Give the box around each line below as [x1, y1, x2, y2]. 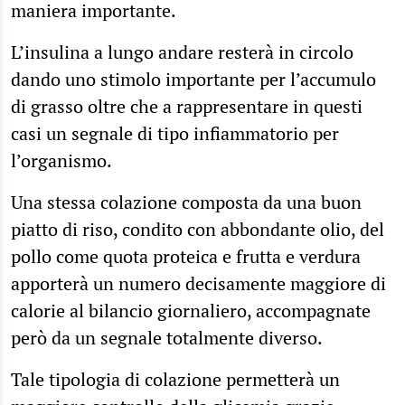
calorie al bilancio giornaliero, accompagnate [11, 298, 371, 324]
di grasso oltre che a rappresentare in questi [11, 94, 363, 119]
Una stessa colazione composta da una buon [11, 190, 362, 215]
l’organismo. [11, 148, 112, 174]
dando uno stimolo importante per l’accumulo [11, 67, 376, 92]
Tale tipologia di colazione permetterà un [11, 367, 340, 392]
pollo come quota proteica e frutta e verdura [11, 244, 361, 269]
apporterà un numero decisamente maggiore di [11, 271, 386, 297]
